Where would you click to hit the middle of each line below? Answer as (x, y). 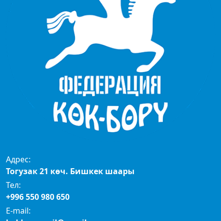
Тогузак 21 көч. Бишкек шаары (70, 171)
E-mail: (18, 211)
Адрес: (18, 160)
